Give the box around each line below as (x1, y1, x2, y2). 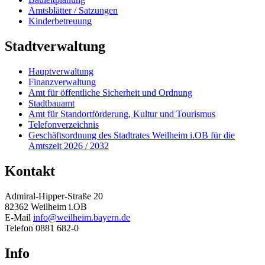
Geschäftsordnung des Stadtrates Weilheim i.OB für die (28, 130, 235, 141)
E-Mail (5, 212, 33, 223)
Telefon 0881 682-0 (5, 223, 79, 234)
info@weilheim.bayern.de (33, 212, 130, 223)
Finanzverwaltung (28, 77, 96, 88)
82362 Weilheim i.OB (5, 202, 87, 212)
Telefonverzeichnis (28, 119, 99, 130)
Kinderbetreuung (28, 16, 92, 27)
